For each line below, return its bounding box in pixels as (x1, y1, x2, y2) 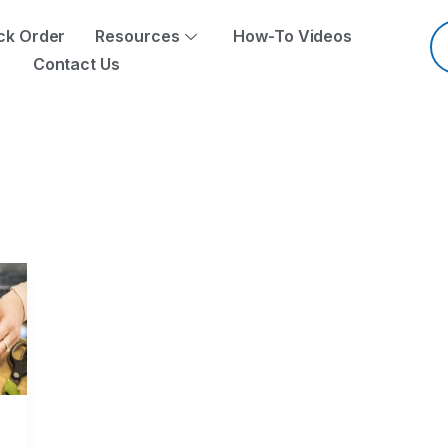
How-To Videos (233, 26, 353, 46)
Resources (95, 26, 180, 46)
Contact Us (32, 53, 120, 74)
